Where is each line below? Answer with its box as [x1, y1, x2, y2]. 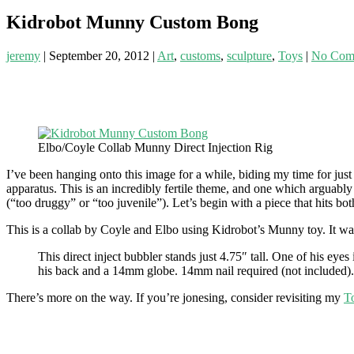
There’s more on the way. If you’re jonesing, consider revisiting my [6, 290, 344, 304]
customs [180, 48, 220, 62]
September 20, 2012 [49, 48, 149, 62]
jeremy [6, 48, 40, 62]
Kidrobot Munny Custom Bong [6, 11, 258, 32]
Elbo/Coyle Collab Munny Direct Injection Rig [38, 140, 273, 154]
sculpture [227, 48, 272, 62]
